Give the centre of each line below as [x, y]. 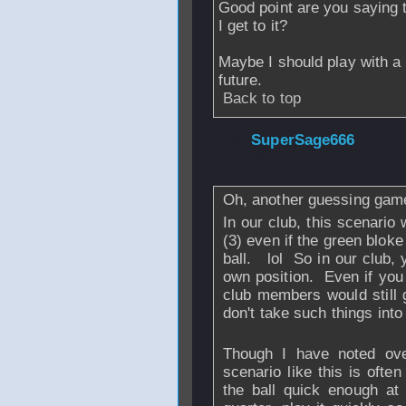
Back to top [261, 98]
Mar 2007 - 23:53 [269, 158]
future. [240, 80]
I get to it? [252, 26]
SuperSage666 [303, 140]
